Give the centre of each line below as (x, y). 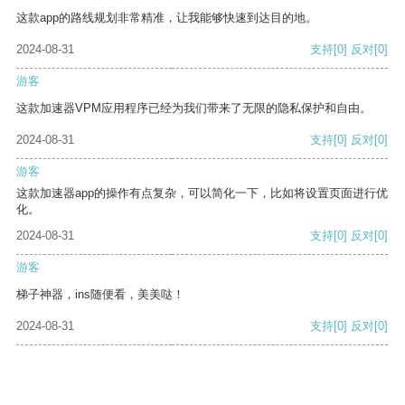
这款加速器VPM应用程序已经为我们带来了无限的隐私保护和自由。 (194, 108)
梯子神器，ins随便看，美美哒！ (100, 295)
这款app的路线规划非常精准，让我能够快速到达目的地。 (167, 18)
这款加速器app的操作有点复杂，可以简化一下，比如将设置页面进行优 (202, 193)
